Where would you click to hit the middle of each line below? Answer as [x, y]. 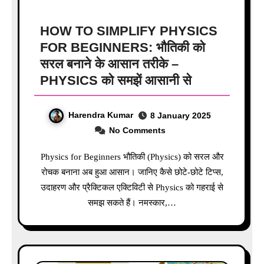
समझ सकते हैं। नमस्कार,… [132, 202]
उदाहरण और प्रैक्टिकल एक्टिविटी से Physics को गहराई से [132, 187]
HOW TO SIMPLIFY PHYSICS [128, 31]
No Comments [137, 130]
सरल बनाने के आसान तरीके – [109, 64]
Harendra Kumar [101, 115]
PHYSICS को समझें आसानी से [115, 81]
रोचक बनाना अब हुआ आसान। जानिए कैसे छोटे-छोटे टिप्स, [132, 172]
